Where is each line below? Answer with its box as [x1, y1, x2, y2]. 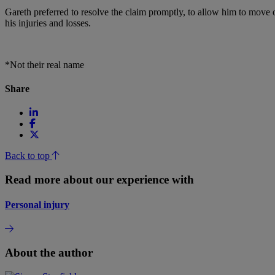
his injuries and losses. [5, 17, 91, 28]
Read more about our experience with [5, 172, 194, 186]
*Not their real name [5, 59, 84, 70]
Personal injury [5, 199, 69, 211]
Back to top [5, 150, 52, 161]
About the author [5, 246, 93, 260]
